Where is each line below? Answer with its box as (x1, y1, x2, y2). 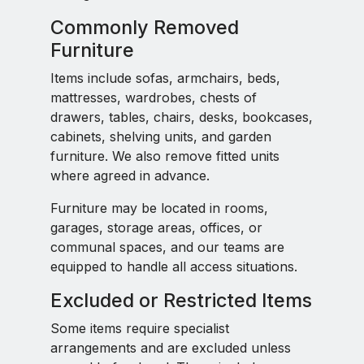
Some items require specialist (50, 320, 229, 336)
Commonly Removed (50, 15, 239, 39)
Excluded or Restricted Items (50, 288, 312, 312)
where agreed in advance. (50, 167, 210, 184)
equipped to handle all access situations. (50, 258, 297, 275)
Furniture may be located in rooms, (50, 200, 268, 216)
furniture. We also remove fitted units (50, 148, 279, 164)
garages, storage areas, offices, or (50, 219, 262, 236)
